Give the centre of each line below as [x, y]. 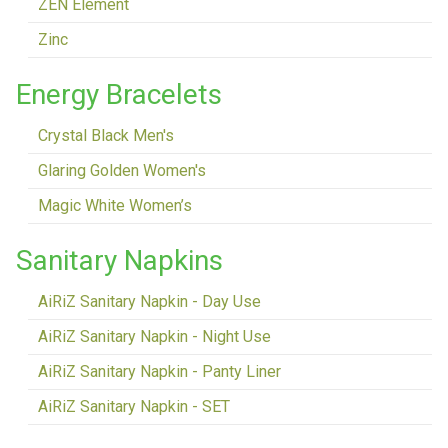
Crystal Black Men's [106, 135]
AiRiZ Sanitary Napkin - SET [134, 406]
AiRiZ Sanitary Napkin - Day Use [149, 301]
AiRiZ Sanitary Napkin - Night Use [154, 336]
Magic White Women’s [115, 205]
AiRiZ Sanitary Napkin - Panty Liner [159, 371]
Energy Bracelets [119, 94]
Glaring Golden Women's [122, 170]
